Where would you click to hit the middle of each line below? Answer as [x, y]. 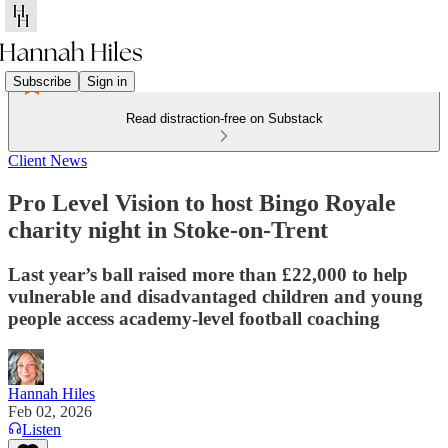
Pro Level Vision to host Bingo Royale [202, 202]
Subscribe [42, 81]
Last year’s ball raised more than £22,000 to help [208, 274]
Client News [47, 160]
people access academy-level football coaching [194, 318]
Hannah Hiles [51, 393]
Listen [41, 429]
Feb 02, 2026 [50, 411]
